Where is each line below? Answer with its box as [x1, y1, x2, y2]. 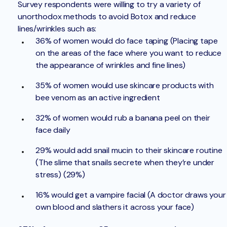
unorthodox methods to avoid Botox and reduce [18, 11, 196, 22]
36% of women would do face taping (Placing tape [35, 35, 218, 47]
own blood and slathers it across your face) [35, 202, 195, 213]
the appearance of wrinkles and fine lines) [35, 60, 186, 71]
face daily [35, 125, 72, 136]
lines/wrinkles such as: [18, 23, 97, 34]
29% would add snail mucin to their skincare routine [35, 145, 222, 156]
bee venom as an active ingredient [35, 92, 160, 103]
